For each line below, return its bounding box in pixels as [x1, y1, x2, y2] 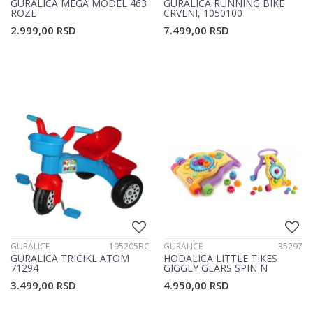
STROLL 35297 [163, 271, 231, 285]
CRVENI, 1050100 [163, 6, 242, 20]
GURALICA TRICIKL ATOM [10, 252, 129, 265]
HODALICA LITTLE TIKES [163, 252, 277, 265]
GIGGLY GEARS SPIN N [163, 261, 268, 275]
